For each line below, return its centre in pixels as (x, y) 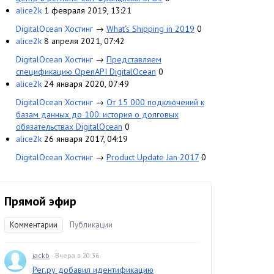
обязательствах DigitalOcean (69, 127)
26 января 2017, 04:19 (86, 139)
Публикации (91, 225)
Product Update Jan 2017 (153, 157)
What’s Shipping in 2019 (150, 29)
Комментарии (34, 225)
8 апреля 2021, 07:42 (84, 41)
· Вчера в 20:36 (75, 255)
